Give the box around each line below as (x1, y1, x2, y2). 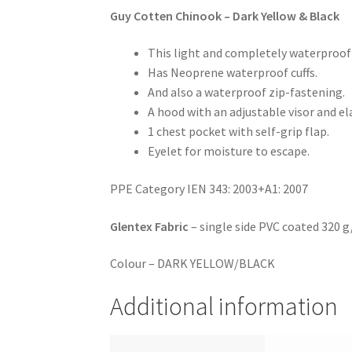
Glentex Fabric (110, 218, 189, 234)
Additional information (110, 290, 339, 322)
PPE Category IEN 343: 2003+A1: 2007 (110, 181, 309, 197)
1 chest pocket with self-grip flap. (148, 123, 330, 140)
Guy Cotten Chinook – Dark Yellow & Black (110, 7, 340, 24)
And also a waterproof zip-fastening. (148, 84, 346, 101)
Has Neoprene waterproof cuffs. (148, 64, 318, 81)
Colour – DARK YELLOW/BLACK (110, 255, 276, 272)
